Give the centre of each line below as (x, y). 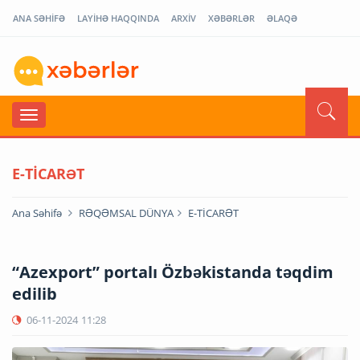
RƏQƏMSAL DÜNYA (126, 213)
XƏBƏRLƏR (231, 18)
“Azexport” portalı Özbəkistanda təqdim (173, 272)
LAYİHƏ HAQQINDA (118, 18)
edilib (35, 293)
